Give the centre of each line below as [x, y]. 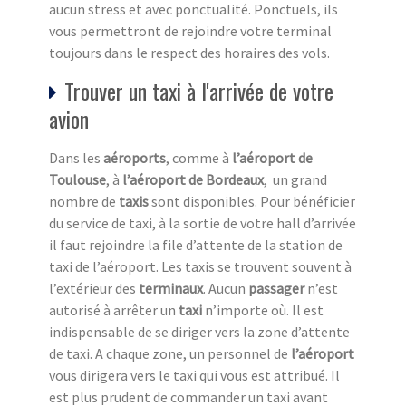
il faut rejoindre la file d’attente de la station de [196, 245]
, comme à [199, 158]
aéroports [135, 158]
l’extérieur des [94, 289]
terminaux [171, 289]
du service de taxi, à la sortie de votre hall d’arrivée [203, 223]
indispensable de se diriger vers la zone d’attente [199, 332]
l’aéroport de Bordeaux [193, 180]
